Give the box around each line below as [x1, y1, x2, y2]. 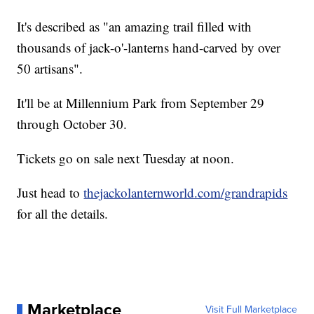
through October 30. [17, 115, 128, 133]
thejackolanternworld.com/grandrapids [83, 184, 288, 202]
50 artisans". [17, 60, 83, 78]
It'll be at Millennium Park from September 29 [17, 94, 265, 112]
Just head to [17, 184, 84, 202]
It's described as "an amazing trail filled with [17, 18, 252, 36]
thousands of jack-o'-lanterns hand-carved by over [17, 39, 281, 57]
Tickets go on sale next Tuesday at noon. [17, 149, 235, 168]
